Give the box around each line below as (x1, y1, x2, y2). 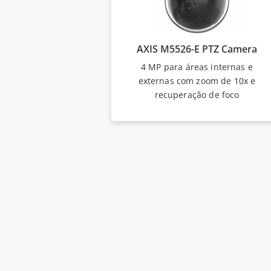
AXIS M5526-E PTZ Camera (137, 42, 257, 56)
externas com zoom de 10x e (138, 75, 256, 87)
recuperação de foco (154, 89, 240, 100)
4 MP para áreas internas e (141, 61, 253, 73)
